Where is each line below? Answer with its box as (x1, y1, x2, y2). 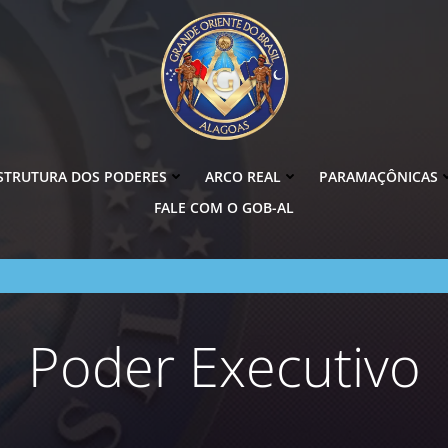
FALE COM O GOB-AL (154, 197, 294, 217)
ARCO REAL (205, 166, 281, 186)
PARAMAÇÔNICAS (319, 166, 438, 186)
